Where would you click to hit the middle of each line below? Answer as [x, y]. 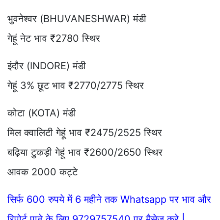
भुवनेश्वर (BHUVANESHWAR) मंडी [77, 18]
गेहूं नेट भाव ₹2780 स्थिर [54, 38]
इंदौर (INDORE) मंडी [47, 66]
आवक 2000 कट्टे [42, 172]
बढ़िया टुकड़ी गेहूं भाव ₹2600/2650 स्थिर [85, 152]
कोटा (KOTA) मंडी [42, 113]
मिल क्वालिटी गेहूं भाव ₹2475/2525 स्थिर [85, 132]
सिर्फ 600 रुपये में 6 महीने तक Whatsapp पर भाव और [109, 199]
